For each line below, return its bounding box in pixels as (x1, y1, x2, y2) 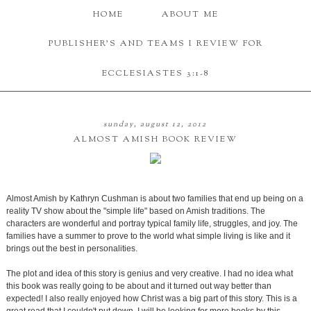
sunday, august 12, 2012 (103, 119, 208, 131)
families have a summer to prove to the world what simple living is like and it (6, 231, 290, 242)
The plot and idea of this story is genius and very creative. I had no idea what (6, 269, 293, 279)
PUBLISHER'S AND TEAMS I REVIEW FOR (48, 37, 263, 51)
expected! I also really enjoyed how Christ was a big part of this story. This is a (6, 294, 297, 304)
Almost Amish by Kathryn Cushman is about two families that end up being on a (6, 194, 303, 204)
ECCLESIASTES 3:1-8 (102, 67, 209, 80)
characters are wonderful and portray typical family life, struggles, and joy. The (6, 219, 298, 229)
